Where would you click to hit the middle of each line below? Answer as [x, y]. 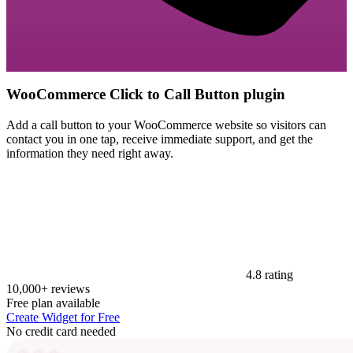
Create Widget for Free [63, 317]
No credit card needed [61, 331]
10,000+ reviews [48, 288]
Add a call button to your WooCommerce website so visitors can [166, 124]
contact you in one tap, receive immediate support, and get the [160, 139]
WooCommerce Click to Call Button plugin [146, 95]
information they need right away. [90, 153]
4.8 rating [268, 274]
